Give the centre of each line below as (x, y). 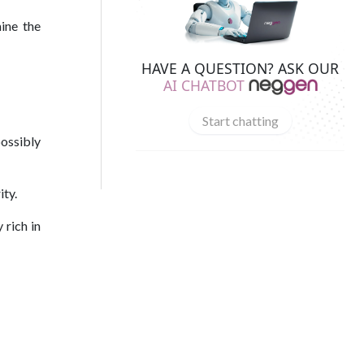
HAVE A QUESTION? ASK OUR (240, 68)
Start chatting (240, 120)
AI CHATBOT (204, 85)
